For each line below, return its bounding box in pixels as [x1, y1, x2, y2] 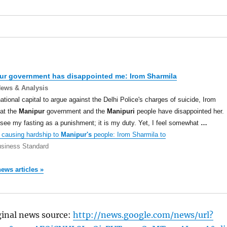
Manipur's [60, 130, 92, 138]
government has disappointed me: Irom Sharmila [6, 72, 177, 80]
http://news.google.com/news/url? [72, 210, 213, 220]
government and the [44, 107, 107, 115]
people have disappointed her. [134, 107, 224, 115]
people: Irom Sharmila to [91, 130, 166, 138]
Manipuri [106, 107, 135, 115]
